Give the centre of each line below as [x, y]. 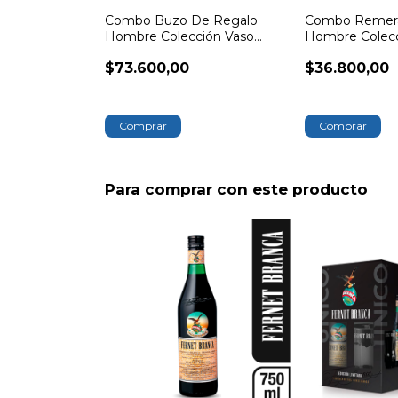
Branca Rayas [147, 53]
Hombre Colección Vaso [179, 37]
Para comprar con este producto [236, 190]
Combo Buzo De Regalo [181, 21]
